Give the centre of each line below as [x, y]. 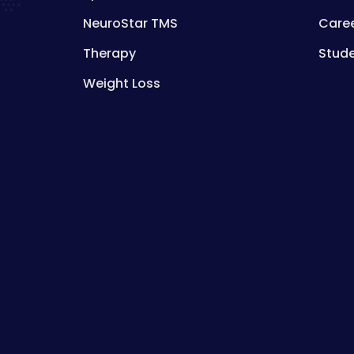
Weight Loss [121, 83]
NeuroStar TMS [130, 23]
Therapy [109, 53]
